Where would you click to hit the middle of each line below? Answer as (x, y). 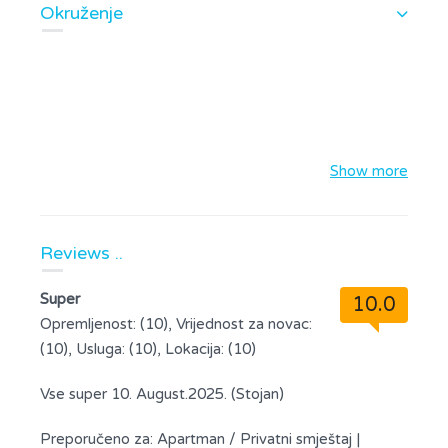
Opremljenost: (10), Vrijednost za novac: (176, 324)
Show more (369, 171)
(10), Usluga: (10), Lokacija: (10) (148, 349)
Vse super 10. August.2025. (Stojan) (162, 394)
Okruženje (81, 13)
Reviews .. (81, 253)
